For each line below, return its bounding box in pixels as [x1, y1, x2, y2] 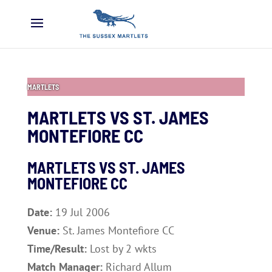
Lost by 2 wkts [89, 242, 157, 256]
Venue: [27, 223, 63, 237]
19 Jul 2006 [55, 205, 110, 219]
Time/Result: [27, 242, 90, 256]
